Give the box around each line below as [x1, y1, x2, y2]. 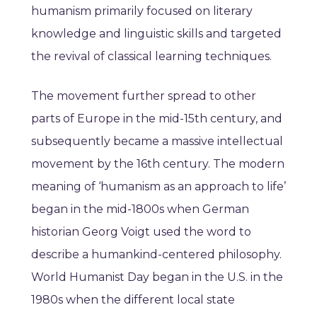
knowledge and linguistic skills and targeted [31, 27, 282, 41]
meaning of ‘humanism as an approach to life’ [31, 180, 286, 194]
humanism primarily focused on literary [31, 4, 253, 18]
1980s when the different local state [31, 293, 235, 307]
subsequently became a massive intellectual [31, 134, 283, 149]
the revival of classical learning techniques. [31, 50, 272, 64]
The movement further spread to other [31, 89, 256, 103]
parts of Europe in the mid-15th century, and [31, 112, 282, 126]
